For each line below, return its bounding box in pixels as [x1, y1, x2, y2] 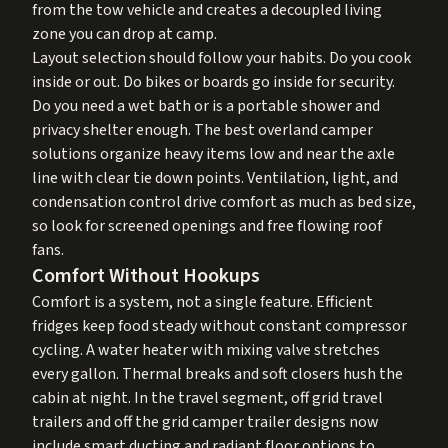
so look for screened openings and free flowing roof [32, 214, 382, 237]
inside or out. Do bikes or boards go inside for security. [32, 70, 395, 93]
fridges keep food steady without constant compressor [32, 314, 407, 337]
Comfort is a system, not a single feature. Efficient [32, 290, 373, 313]
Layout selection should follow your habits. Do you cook [32, 46, 411, 69]
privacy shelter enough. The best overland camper [32, 118, 373, 141]
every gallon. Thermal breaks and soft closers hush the [32, 362, 403, 385]
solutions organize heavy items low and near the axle [32, 142, 395, 165]
